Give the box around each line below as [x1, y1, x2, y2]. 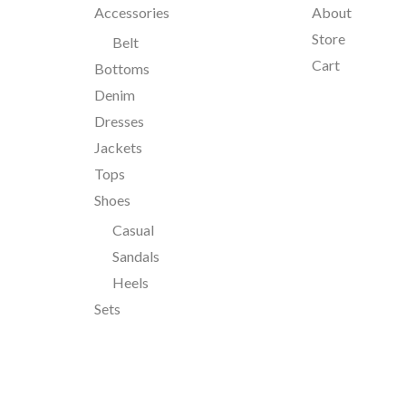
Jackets [93, 139, 142, 157]
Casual [111, 221, 154, 239]
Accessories [93, 4, 169, 22]
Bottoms [93, 60, 150, 78]
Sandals [111, 247, 159, 266]
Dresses [93, 112, 144, 130]
